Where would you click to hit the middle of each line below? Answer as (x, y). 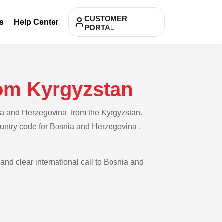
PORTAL (99, 28)
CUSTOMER (106, 19)
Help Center (36, 22)
